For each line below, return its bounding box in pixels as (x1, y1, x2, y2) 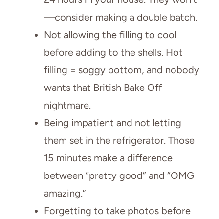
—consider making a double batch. (44, 11, 197, 23)
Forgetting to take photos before (44, 204, 191, 217)
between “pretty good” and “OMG (44, 169, 194, 181)
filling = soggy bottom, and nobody (44, 64, 199, 76)
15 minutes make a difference (44, 152, 173, 164)
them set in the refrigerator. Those (44, 134, 195, 146)
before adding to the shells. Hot (44, 46, 183, 58)
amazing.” (44, 187, 86, 199)
